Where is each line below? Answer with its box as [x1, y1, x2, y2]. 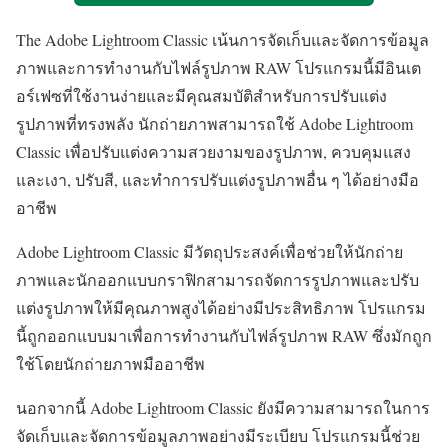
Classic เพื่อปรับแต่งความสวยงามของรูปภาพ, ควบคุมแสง [16, 140, 411, 162]
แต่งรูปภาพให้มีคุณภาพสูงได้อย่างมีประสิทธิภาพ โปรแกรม [16, 296, 426, 318]
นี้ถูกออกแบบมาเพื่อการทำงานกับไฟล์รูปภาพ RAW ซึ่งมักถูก [16, 324, 432, 346]
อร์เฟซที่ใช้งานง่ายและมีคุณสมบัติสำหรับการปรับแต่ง [16, 84, 387, 106]
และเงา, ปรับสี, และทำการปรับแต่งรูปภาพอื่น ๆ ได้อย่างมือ [16, 168, 419, 190]
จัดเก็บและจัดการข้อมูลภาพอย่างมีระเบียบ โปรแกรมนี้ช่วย [16, 424, 420, 446]
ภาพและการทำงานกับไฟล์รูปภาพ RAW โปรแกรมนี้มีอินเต [16, 56, 421, 78]
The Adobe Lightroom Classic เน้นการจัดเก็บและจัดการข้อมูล [16, 28, 429, 50]
